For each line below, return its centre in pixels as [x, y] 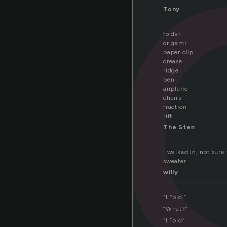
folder [172, 34]
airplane [176, 89]
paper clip [178, 52]
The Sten [179, 127]
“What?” [176, 209]
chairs [172, 98]
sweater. [176, 161]
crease [173, 62]
